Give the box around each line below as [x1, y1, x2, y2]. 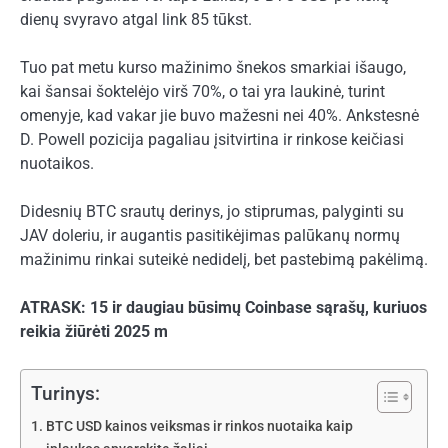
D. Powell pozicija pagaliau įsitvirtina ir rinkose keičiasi [20, 130, 404, 150]
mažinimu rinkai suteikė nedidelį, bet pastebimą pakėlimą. [20, 250, 428, 270]
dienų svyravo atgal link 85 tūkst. [20, 10, 252, 30]
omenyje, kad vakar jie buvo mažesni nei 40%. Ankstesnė [20, 106, 419, 126]
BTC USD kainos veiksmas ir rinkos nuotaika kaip [45, 417, 353, 435]
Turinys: [31, 381, 100, 405]
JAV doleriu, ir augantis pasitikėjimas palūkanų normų [20, 226, 400, 246]
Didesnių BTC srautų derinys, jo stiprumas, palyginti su [20, 202, 404, 222]
